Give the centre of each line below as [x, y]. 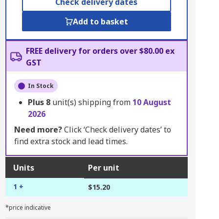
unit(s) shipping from [92, 102]
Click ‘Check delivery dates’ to [116, 130]
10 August [152, 102]
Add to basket [100, 22]
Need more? [38, 130]
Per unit [103, 168]
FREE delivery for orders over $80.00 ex [100, 51]
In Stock [41, 86]
